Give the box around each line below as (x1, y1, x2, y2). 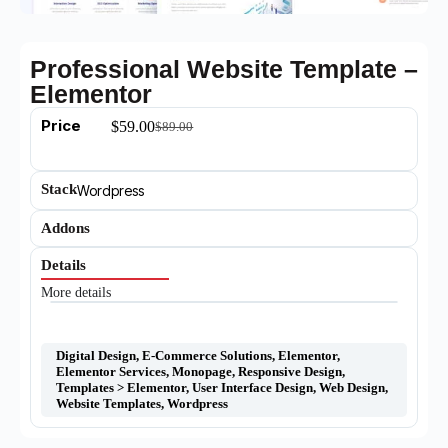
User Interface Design (192, 380, 313, 395)
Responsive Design (238, 364, 342, 379)
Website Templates (56, 396, 161, 411)
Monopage (172, 364, 232, 379)
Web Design (319, 380, 385, 395)
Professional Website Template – (30, 55, 418, 83)
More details (41, 285, 111, 300)
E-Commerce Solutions (142, 348, 272, 363)
